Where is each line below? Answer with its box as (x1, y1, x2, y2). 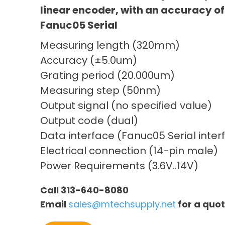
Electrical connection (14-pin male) (40, 144, 218, 158)
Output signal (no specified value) (40, 98, 212, 113)
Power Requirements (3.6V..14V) (40, 159, 198, 173)
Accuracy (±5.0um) (40, 53, 137, 68)
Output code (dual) (40, 114, 138, 128)
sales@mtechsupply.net (68, 198, 176, 211)
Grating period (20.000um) (40, 68, 175, 83)
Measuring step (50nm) (40, 83, 161, 98)
